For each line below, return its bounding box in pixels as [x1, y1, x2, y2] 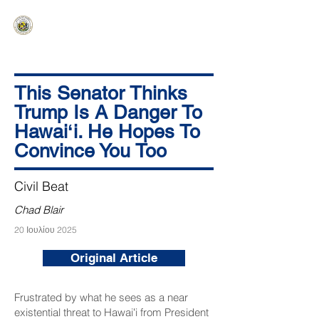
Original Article [70, 251, 157, 265]
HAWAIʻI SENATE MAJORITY [46, 14, 181, 26]
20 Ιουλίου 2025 [14, 224, 77, 235]
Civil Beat [14, 178, 68, 194]
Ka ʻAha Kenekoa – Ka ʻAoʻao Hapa [46, 23, 166, 36]
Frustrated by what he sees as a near [14, 291, 188, 304]
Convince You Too [14, 140, 167, 162]
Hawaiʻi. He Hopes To [14, 120, 200, 142]
